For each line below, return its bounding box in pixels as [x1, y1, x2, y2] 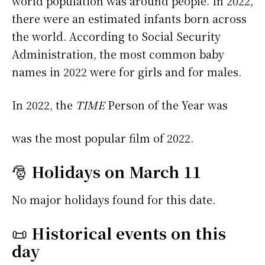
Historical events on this [31, 222, 226, 244]
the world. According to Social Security [12, 28, 221, 44]
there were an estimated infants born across [12, 11, 247, 27]
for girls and [119, 64, 188, 80]
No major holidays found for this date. [12, 192, 215, 208]
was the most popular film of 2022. [12, 130, 193, 146]
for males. [188, 64, 241, 80]
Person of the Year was [105, 97, 228, 113]
